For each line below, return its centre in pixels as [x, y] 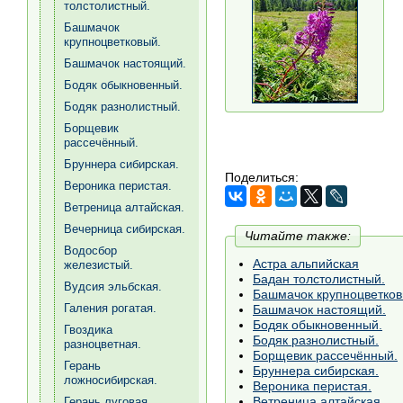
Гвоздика [88, 330]
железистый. [99, 265]
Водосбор [90, 251]
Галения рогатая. [110, 308]
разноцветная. [103, 344]
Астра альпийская [306, 263]
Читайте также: [298, 235]
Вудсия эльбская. [113, 287]
